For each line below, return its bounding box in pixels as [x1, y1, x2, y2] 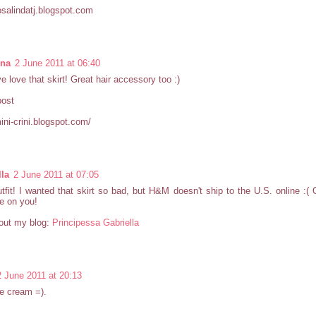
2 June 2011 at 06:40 [15, 58, 100, 69]
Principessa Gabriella [52, 217, 139, 229]
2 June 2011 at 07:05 [13, 169, 99, 181]
